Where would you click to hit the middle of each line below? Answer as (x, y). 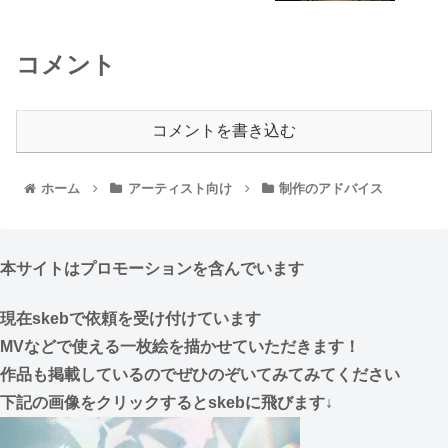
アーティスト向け (179, 189)
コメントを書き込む (224, 131)
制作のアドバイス (331, 189)
